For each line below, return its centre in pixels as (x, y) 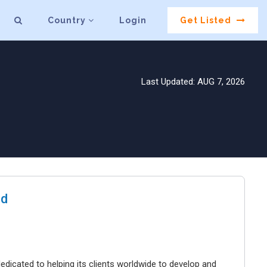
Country (68, 21)
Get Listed (207, 21)
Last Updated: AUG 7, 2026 (193, 81)
